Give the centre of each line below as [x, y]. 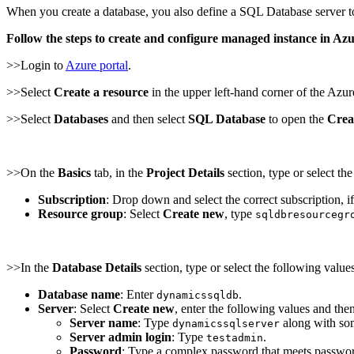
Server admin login [121, 337]
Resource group [81, 213]
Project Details [185, 172]
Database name [79, 294]
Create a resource [101, 92]
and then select [148, 119]
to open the [296, 119]
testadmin [235, 337]
